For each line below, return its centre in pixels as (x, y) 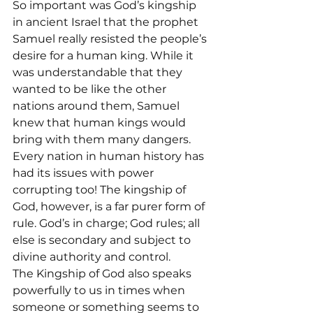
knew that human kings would (101, 123)
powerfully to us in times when (100, 290)
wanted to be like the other (91, 89)
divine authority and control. (92, 257)
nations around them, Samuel (97, 106)
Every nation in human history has (110, 156)
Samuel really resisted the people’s (111, 39)
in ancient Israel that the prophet (107, 22)
